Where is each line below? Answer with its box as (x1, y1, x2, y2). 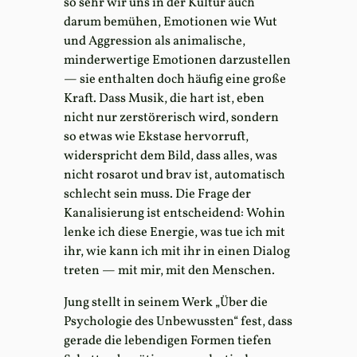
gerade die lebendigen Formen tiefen (64, 332, 272, 351)
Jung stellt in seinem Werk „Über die (64, 294, 268, 312)
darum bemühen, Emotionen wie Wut (64, 13, 277, 31)
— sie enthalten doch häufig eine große (64, 70, 286, 88)
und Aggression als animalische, (64, 32, 245, 50)
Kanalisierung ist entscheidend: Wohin (64, 204, 285, 222)
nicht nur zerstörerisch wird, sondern (64, 108, 279, 127)
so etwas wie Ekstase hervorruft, (64, 127, 249, 146)
